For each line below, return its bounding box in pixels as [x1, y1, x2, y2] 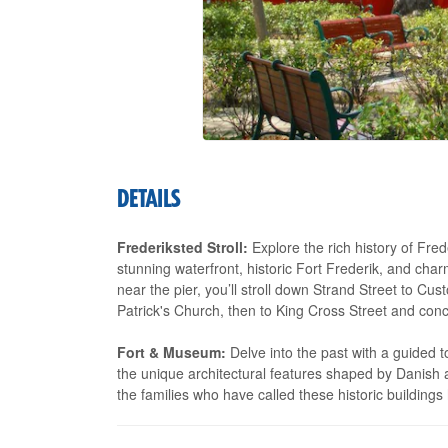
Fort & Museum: [117, 342, 226, 362]
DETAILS [117, 189, 181, 211]
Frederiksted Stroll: [117, 237, 248, 257]
